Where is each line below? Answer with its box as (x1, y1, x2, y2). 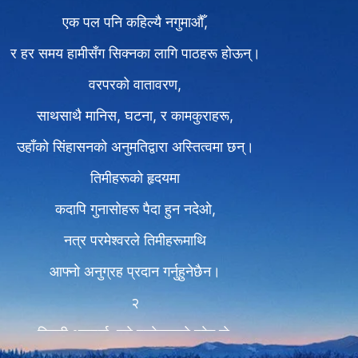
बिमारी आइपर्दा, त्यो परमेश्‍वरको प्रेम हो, (37, 325, 233, 342)
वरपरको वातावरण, (89, 76, 181, 93)
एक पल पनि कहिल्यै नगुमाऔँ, (62, 14, 208, 30)
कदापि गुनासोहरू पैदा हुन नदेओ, (54, 201, 216, 217)
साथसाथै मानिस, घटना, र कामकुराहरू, (37, 107, 233, 124)
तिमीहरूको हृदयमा (90, 169, 180, 186)
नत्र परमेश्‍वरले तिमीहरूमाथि (64, 232, 206, 249)
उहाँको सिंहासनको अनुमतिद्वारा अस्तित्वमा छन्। (16, 138, 254, 155)
